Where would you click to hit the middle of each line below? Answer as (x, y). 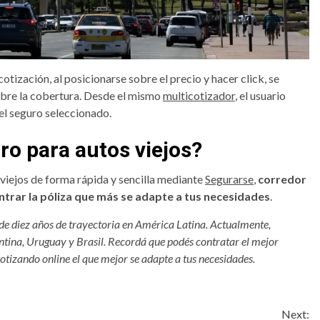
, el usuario (260, 95)
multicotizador (199, 95)
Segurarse (229, 179)
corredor (282, 179)
